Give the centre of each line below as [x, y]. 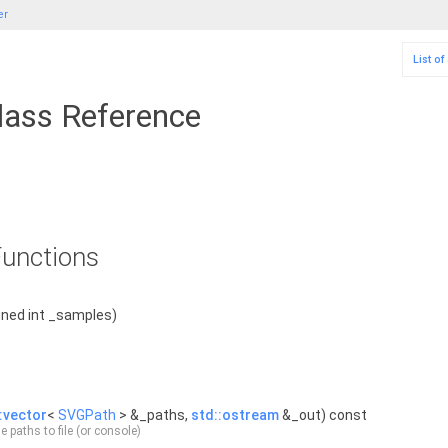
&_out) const [323, 415]
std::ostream [235, 415]
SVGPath [87, 415]
